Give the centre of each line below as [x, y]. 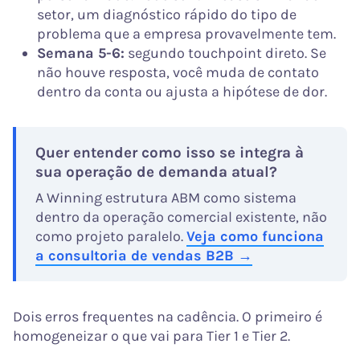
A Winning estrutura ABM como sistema [166, 197]
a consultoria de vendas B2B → [144, 255]
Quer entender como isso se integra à [170, 152]
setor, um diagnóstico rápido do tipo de [167, 14]
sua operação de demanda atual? [156, 172]
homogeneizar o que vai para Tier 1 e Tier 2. [151, 335]
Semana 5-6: [81, 53]
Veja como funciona [255, 236]
